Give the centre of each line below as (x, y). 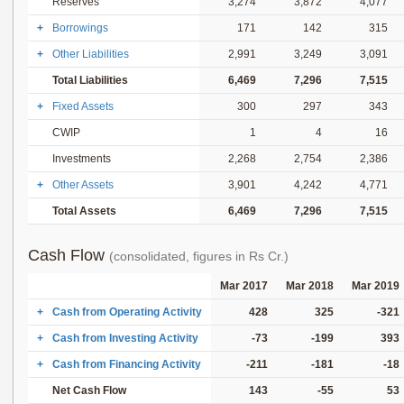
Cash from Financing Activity (125, 364)
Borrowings (79, 28)
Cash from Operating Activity (126, 312)
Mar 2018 (310, 286)
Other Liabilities (89, 54)
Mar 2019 (376, 286)
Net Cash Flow (88, 390)
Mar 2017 (244, 286)
